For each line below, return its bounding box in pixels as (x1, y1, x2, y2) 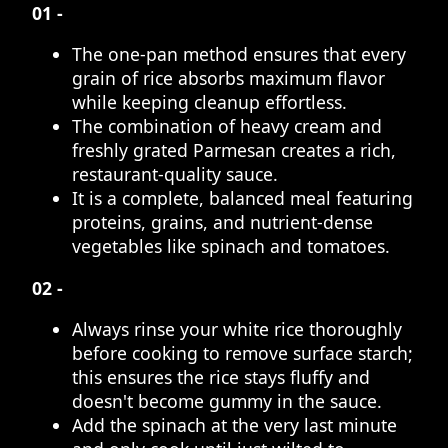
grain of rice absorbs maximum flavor (72, 66, 385, 91)
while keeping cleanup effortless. (72, 90, 347, 115)
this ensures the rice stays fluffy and (72, 365, 370, 390)
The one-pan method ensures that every (72, 42, 406, 67)
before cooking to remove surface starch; (72, 341, 413, 366)
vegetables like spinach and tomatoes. (72, 234, 390, 259)
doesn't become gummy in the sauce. (72, 389, 382, 414)
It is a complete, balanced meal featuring (72, 186, 413, 211)
